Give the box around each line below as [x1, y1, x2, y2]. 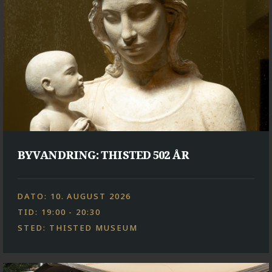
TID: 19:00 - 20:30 [18, 206, 101, 217]
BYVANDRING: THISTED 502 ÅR [18, 147, 189, 162]
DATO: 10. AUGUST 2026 [18, 190, 131, 202]
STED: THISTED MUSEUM [18, 222, 138, 233]
